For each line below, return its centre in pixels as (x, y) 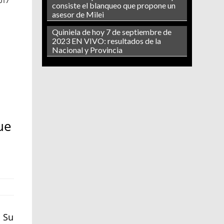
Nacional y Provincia (87, 50)
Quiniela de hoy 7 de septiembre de (111, 32)
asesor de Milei (78, 14)
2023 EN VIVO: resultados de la (106, 41)
